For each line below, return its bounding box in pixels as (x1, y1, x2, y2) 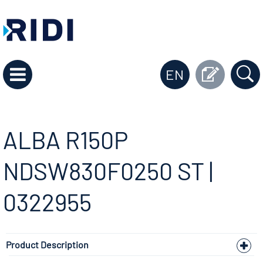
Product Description (6, 238, 89, 250)
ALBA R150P (3, 124, 128, 154)
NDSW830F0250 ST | (3, 156, 213, 185)
